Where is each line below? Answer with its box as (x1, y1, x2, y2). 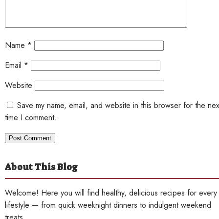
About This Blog (5, 161, 78, 174)
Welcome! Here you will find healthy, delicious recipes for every (5, 187, 217, 199)
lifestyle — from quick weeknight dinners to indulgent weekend (5, 199, 211, 211)
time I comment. (5, 112, 57, 124)
